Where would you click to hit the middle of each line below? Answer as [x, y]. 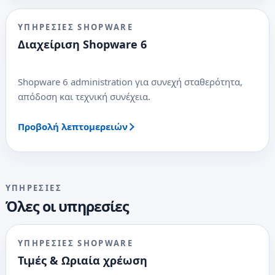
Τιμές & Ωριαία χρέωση [82, 260]
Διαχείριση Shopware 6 [82, 45]
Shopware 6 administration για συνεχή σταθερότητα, [130, 82]
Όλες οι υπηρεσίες [67, 207]
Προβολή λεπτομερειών [72, 127]
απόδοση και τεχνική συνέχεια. [84, 97]
